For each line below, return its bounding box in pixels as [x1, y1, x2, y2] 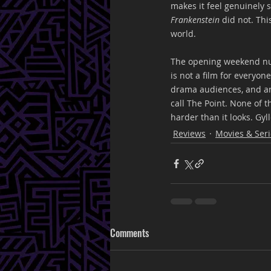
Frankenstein [171, 14, 220, 26]
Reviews [173, 128, 206, 140]
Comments [110, 226, 149, 241]
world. [171, 28, 196, 40]
